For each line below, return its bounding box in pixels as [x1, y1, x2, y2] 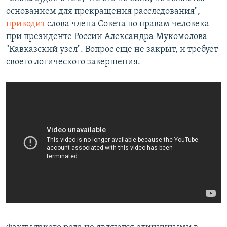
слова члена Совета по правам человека [47, 19, 209, 29]
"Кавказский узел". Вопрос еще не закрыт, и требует [6, 45, 218, 55]
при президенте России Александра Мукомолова [6, 32, 207, 42]
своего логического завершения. [6, 57, 140, 67]
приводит [6, 19, 47, 29]
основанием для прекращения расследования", [6, 7, 200, 17]
